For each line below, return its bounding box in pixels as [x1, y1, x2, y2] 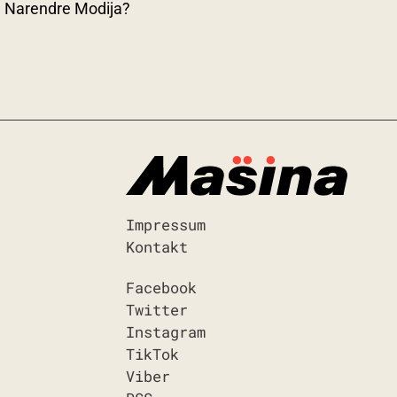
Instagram [126, 321, 206, 342]
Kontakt [126, 236, 188, 257]
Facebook [126, 276, 197, 298]
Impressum [126, 214, 206, 235]
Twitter [126, 299, 188, 320]
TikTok [126, 343, 179, 364]
